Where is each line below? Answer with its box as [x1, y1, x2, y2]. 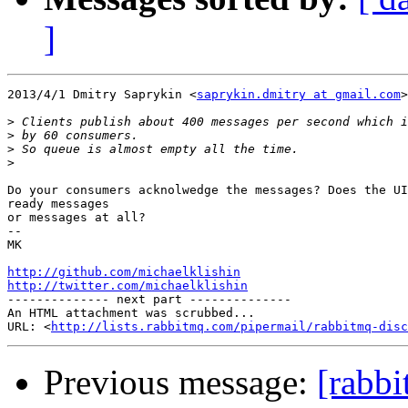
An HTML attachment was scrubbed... [7, 306, 255, 321]
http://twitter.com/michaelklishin [7, 279, 248, 293]
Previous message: [44, 362, 317, 403]
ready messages [7, 197, 109, 211]
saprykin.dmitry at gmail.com [197, 87, 401, 102]
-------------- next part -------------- [7, 292, 291, 307]
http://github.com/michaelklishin [7, 265, 240, 280]
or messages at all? [7, 210, 146, 225]
